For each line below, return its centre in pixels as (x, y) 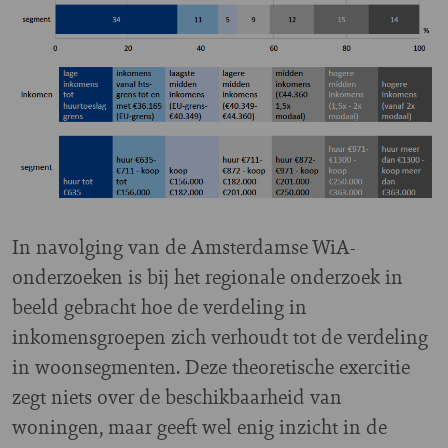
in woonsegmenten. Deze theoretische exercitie (211, 366)
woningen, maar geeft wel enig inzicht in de (199, 426)
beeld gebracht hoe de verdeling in (159, 306)
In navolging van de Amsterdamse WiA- (183, 246)
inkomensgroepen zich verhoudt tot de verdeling (220, 336)
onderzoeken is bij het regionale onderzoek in (207, 276)
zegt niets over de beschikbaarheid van (177, 396)
